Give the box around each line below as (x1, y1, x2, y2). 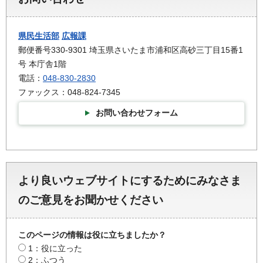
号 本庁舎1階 (18, 59, 66, 69)
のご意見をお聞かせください (18, 193, 163, 206)
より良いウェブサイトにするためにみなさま (18, 174, 241, 187)
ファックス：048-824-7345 (18, 87, 120, 97)
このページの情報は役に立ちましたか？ (18, 230, 166, 240)
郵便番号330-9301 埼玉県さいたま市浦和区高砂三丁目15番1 (18, 45, 243, 55)
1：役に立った (28, 243, 82, 253)
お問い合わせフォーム (96, 108, 178, 118)
